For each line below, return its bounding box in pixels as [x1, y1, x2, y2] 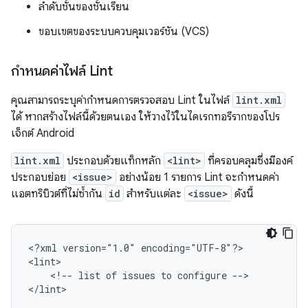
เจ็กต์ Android [11, 126, 74, 140]
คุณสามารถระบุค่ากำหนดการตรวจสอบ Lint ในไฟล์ [11, 93, 232, 107]
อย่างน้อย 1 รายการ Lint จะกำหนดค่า [116, 170, 279, 184]
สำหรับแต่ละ [124, 186, 184, 201]
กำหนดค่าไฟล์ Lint [11, 62, 113, 80]
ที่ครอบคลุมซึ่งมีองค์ [205, 153, 293, 168]
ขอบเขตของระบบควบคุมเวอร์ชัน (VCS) [38, 24, 209, 38]
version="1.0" [63, 241, 135, 254]
